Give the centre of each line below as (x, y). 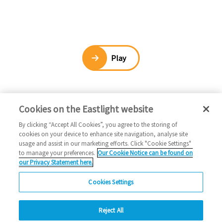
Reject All (111, 210)
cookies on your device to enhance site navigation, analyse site (104, 134)
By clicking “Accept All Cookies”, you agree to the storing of (98, 125)
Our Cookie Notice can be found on (145, 153)
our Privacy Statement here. (56, 162)
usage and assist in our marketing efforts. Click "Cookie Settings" (105, 143)
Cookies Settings (111, 182)
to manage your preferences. (57, 153)
